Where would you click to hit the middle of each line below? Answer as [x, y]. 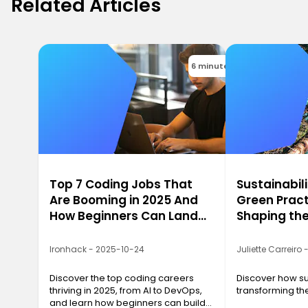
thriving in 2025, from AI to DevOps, [126, 291]
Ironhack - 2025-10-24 [97, 250]
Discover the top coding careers [122, 278]
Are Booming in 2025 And [124, 200]
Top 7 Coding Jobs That [121, 185]
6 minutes [212, 66]
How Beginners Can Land [124, 216]
